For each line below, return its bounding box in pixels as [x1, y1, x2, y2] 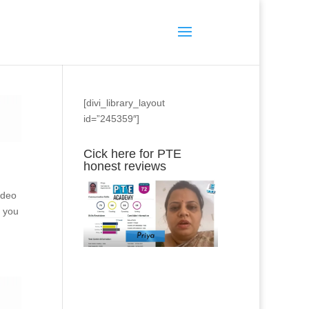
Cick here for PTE [83, 147, 181, 161]
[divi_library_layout [83, 97, 165, 108]
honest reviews [83, 159, 166, 173]
